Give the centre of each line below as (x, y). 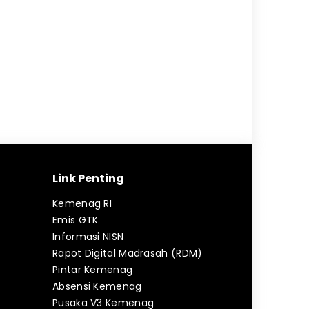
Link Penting (88, 178)
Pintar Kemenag (93, 270)
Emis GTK (76, 220)
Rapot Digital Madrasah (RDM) (128, 253)
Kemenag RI (82, 203)
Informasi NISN (88, 237)
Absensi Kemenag (97, 286)
